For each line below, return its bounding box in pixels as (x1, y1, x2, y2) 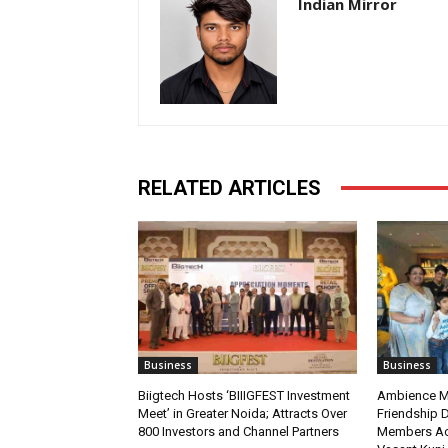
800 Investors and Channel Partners (138, 423, 339, 439)
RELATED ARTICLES (138, 175, 321, 200)
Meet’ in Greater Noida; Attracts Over (138, 405, 347, 421)
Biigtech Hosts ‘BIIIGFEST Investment (138, 387, 350, 403)
